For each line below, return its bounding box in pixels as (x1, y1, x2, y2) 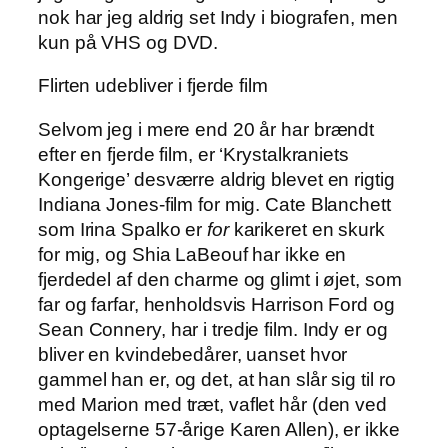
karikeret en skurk (228, 218, 385, 240)
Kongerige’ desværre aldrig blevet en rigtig (38, 168, 395, 190)
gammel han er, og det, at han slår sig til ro (38, 368, 396, 390)
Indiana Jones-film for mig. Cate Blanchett (38, 193, 391, 215)
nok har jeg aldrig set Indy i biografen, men (38, 6, 398, 28)
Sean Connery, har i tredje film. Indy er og (38, 318, 388, 340)
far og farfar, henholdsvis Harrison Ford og (38, 293, 395, 315)
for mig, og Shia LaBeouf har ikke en (38, 243, 347, 265)
